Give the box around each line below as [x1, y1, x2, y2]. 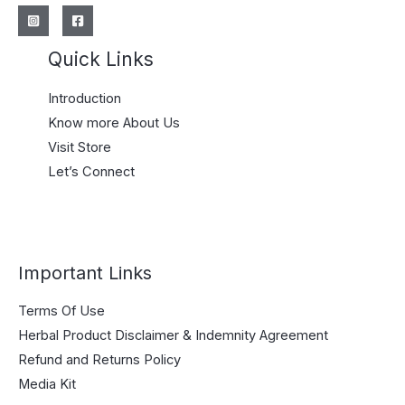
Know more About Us [48, 114, 180, 131]
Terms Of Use [18, 303, 105, 319]
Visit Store [48, 138, 111, 155]
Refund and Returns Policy [18, 352, 181, 368]
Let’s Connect [48, 163, 135, 180]
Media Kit [18, 376, 76, 392]
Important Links [18, 261, 152, 284]
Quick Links [48, 48, 154, 71]
